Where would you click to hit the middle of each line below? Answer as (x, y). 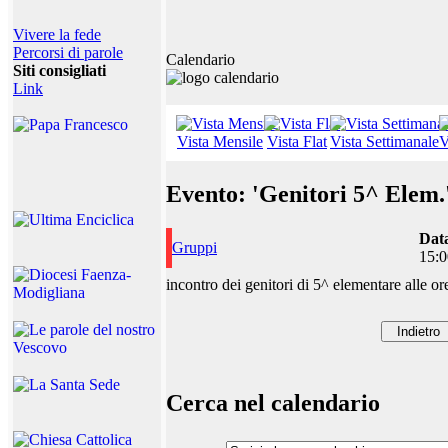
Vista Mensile (220, 141)
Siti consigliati (59, 70)
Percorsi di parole (68, 52)
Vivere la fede (57, 34)
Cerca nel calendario (273, 402)
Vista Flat (297, 141)
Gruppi (194, 247)
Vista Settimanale (384, 141)
